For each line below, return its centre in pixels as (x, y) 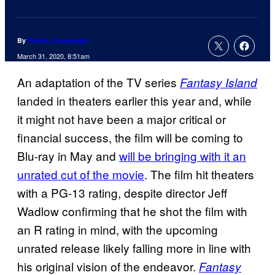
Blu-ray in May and (68, 156)
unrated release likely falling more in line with (134, 248)
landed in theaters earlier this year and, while (134, 101)
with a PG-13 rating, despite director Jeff (122, 193)
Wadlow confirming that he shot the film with (132, 211)
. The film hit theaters (199, 174)
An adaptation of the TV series (99, 82)
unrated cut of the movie (81, 174)
